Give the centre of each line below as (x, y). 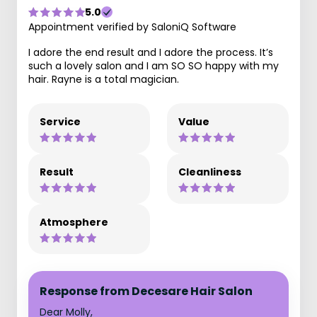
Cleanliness (210, 172)
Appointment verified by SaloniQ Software (132, 27)
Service (60, 122)
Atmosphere (74, 222)
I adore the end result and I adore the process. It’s (151, 52)
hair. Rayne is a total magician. (104, 79)
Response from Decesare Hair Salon (146, 291)
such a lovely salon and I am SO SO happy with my (154, 66)
